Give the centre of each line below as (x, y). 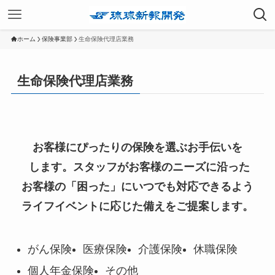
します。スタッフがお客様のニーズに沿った (137, 167)
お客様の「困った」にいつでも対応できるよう (137, 187)
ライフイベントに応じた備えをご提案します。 (137, 207)
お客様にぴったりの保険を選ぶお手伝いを (137, 148)
